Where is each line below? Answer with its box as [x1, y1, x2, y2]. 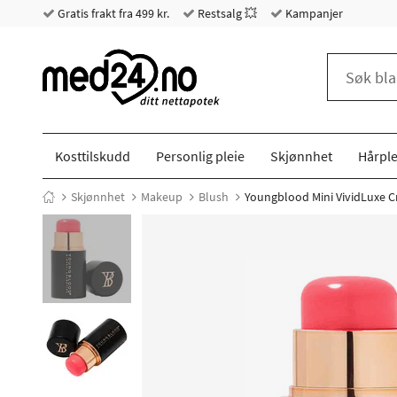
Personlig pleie [156, 147, 245, 165]
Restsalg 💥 [195, 5, 257, 21]
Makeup [141, 189, 183, 205]
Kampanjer [283, 5, 343, 21]
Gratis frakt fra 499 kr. [55, 5, 169, 21]
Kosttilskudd [55, 147, 131, 165]
